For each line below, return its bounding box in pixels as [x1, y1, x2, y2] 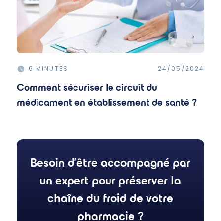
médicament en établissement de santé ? [16, 97, 199, 108]
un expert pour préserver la [39, 174, 182, 187]
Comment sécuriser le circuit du [16, 82, 157, 93]
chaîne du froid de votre [47, 191, 174, 205]
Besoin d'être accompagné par [30, 156, 191, 169]
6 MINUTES [28, 64, 69, 73]
